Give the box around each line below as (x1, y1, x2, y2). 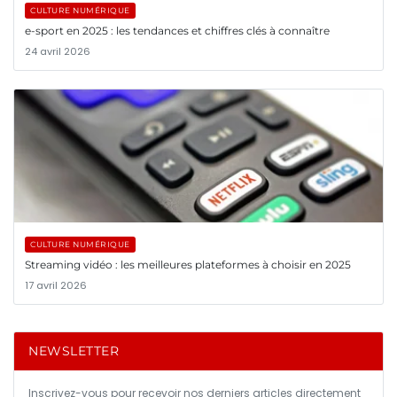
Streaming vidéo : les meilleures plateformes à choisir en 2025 (25, 258, 351, 272)
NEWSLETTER (28, 343, 119, 360)
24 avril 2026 (25, 44, 90, 59)
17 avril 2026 (25, 278, 87, 293)
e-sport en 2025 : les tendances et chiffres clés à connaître (25, 24, 330, 38)
